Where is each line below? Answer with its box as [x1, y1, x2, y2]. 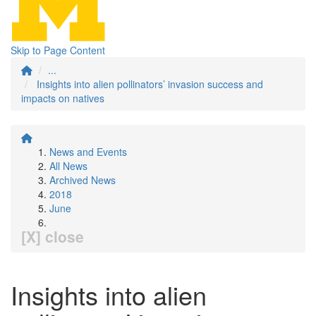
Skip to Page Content [11, 43, 105, 57]
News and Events [49, 145, 127, 159]
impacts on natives [21, 91, 104, 105]
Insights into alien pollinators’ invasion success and [37, 77, 263, 91]
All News [49, 159, 87, 173]
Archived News [49, 173, 116, 187]
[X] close [21, 226, 84, 247]
